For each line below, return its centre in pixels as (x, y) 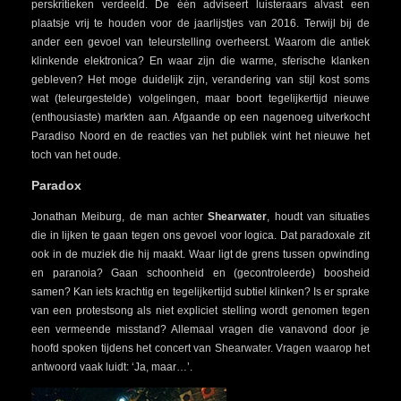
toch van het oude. (76, 154)
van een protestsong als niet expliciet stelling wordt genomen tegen (200, 310)
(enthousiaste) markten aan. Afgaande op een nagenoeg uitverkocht (200, 117)
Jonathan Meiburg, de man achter (120, 216)
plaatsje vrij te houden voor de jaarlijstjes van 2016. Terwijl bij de (200, 23)
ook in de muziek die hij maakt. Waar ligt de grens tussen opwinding (200, 254)
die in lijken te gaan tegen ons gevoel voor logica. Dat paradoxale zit (200, 235)
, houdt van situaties (318, 216)
